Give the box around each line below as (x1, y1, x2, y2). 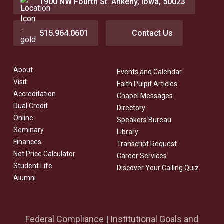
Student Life (13, 162, 52, 170)
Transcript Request (116, 139, 177, 148)
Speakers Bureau (116, 115, 171, 124)
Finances (13, 138, 41, 146)
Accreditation (13, 90, 56, 98)
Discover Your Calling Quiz (116, 163, 199, 172)
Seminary (13, 126, 44, 134)
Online (13, 114, 33, 122)
